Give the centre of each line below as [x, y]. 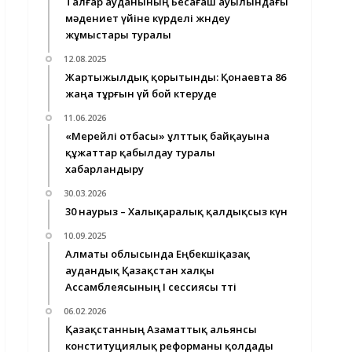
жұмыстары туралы [118, 35]
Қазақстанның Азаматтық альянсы [161, 329]
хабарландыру [104, 169]
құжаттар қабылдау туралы [140, 152]
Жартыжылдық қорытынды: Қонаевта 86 [176, 77]
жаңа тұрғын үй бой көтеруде [141, 93]
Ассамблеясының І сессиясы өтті [151, 287]
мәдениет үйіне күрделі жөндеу [148, 18]
